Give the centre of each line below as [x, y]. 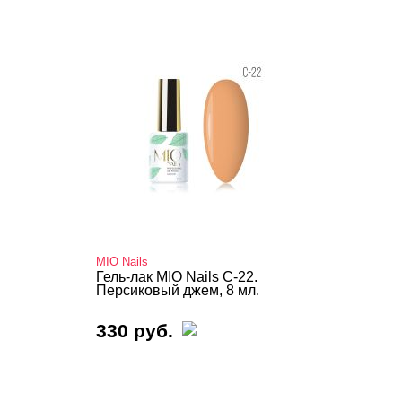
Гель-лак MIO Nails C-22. [177, 277]
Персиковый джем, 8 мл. [178, 290]
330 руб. [135, 331]
